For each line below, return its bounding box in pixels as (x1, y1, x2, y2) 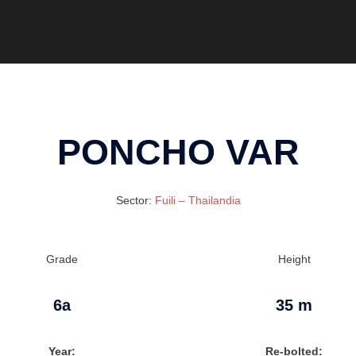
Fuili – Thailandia (154, 194, 241, 207)
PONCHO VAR (56, 131, 300, 172)
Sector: (115, 194, 155, 207)
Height (277, 253, 311, 266)
